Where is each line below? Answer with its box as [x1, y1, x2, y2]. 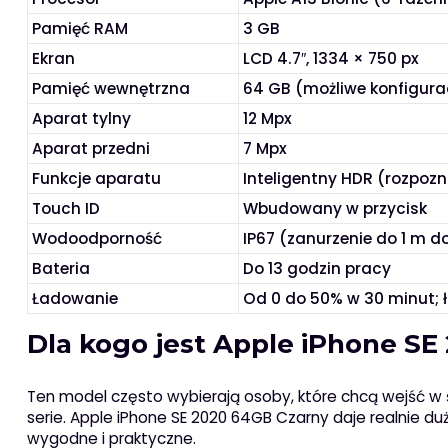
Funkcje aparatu [32, 168, 162, 190]
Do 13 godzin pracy [243, 258, 392, 280]
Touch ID [32, 198, 101, 220]
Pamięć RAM [32, 18, 129, 40]
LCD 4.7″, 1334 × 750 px [243, 48, 420, 70]
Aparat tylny [32, 108, 132, 130]
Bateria [32, 258, 91, 280]
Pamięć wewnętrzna [32, 78, 191, 100]
